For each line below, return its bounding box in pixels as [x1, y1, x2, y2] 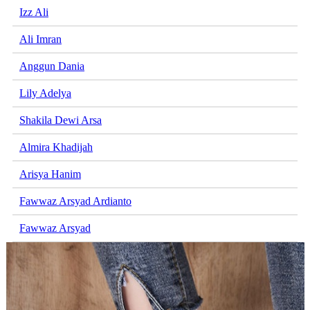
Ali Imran [19, 33, 62, 46]
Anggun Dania [19, 60, 84, 73]
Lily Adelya [19, 87, 71, 100]
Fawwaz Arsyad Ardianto [19, 195, 131, 208]
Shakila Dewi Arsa [19, 114, 102, 127]
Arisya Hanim [19, 168, 81, 181]
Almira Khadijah [19, 141, 93, 154]
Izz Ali [19, 6, 48, 19]
